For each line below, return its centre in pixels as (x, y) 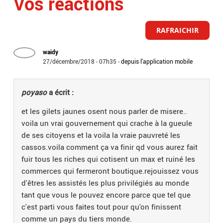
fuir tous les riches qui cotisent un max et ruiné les (109, 159)
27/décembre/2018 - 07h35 (80, 61)
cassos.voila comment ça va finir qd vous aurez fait (110, 147)
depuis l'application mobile (157, 61)
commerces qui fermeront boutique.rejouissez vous (110, 171)
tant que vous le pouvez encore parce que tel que (106, 195)
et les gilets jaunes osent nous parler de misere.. (105, 111)
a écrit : (60, 92)
